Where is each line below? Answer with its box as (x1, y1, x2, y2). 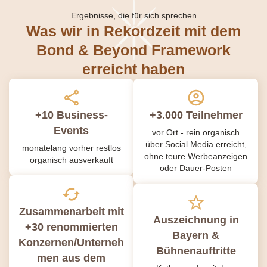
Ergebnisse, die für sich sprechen (70, 10, 197, 20)
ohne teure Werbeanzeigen (144, 151, 247, 161)
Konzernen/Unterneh (18, 236, 124, 249)
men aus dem (37, 252, 105, 264)
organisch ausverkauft (29, 154, 113, 164)
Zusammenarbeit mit (18, 205, 124, 218)
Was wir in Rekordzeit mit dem (26, 22, 241, 39)
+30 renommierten (24, 221, 118, 233)
